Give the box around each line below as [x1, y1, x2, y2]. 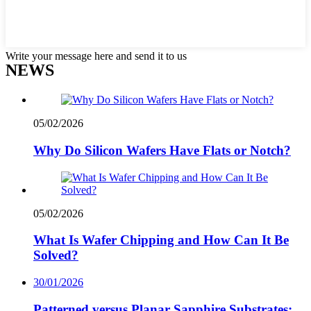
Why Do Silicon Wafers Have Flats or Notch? [33, 142, 291, 158]
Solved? [33, 248, 78, 263]
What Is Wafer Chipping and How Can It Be [33, 233, 289, 248]
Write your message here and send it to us [6, 50, 187, 62]
